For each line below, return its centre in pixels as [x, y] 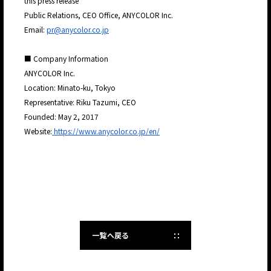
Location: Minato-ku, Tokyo [71, 88]
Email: [35, 30]
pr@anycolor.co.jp [78, 30]
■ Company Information [67, 59]
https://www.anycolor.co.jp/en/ [106, 131]
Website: [38, 131]
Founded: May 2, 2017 [62, 117]
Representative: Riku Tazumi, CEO [81, 102]
